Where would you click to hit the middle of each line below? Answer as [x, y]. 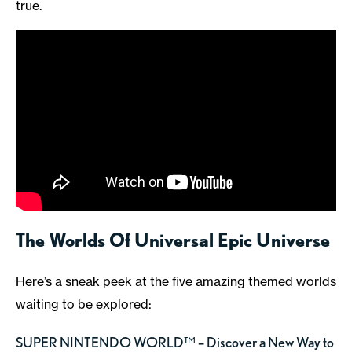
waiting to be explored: [84, 304]
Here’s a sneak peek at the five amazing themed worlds [176, 281]
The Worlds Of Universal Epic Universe [173, 240]
